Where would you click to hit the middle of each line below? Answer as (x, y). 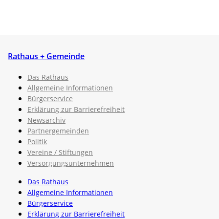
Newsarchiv (46, 120)
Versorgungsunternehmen (71, 163)
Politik (37, 141)
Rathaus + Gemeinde (46, 56)
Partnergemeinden (58, 131)
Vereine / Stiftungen (60, 152)
